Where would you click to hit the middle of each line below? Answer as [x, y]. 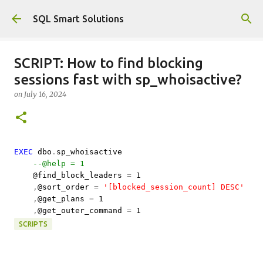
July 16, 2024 [45, 94]
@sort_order [66, 187]
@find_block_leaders [80, 175]
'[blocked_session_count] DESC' [174, 187]
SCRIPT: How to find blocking [109, 63]
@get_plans [63, 199]
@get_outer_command [82, 210]
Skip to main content [131, 15]
